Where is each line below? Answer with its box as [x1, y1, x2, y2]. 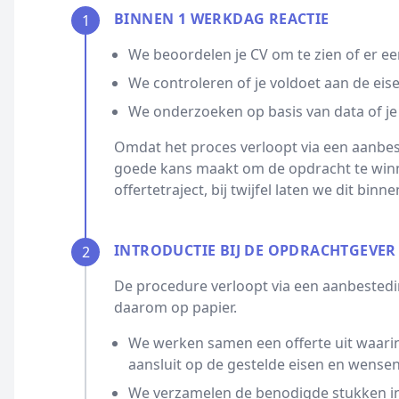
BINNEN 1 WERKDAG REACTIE [114, 9, 330, 28]
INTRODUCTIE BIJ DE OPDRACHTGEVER [114, 240, 396, 260]
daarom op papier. [114, 297, 237, 317]
